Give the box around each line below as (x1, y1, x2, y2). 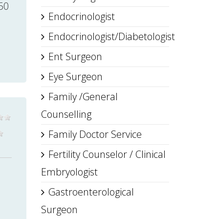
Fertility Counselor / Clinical (48, 148, 166, 161)
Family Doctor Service (48, 128, 142, 141)
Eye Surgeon (48, 70, 103, 83)
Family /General (48, 90, 118, 103)
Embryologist (41, 165, 98, 178)
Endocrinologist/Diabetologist (48, 30, 175, 43)
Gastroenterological (48, 185, 134, 198)
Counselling (41, 108, 91, 121)
